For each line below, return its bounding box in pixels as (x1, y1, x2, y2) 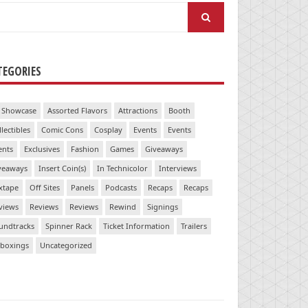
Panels (71, 182, 95, 193)
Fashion (71, 144, 100, 155)
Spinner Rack (45, 221, 93, 232)
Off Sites (30, 182, 60, 193)
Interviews (159, 163, 197, 174)
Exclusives (24, 144, 60, 155)
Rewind (109, 201, 137, 212)
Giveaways (145, 144, 184, 155)
